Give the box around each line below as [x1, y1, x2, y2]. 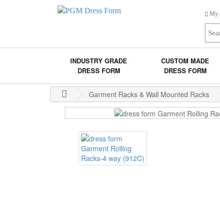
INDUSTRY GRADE [70, 56, 128, 65]
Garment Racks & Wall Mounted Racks [89, 89, 209, 99]
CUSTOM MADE [161, 56, 210, 65]
